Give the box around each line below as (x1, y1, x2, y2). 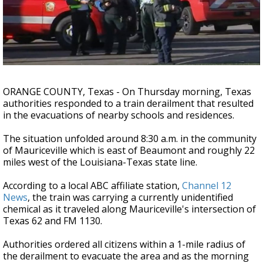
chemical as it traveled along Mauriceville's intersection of (3, 203, 256, 215)
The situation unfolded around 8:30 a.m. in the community (3, 132, 257, 145)
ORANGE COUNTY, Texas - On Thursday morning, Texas (3, 85, 251, 98)
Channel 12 (182, 179, 231, 192)
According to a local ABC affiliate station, (3, 179, 182, 192)
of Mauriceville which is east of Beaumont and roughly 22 (3, 144, 255, 157)
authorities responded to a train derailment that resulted (3, 97, 254, 110)
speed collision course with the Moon (58, 18, 182, 28)
